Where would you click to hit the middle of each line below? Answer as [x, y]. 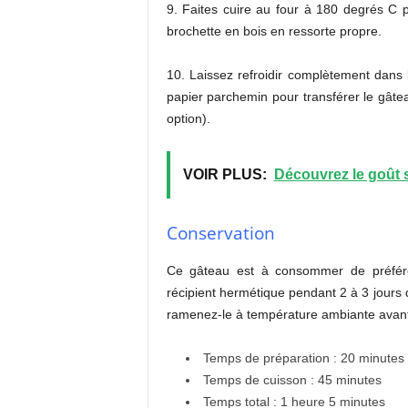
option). [188, 118]
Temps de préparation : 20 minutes [303, 358]
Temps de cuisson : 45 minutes [292, 380]
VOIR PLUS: [224, 174]
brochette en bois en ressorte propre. [274, 31]
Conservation [220, 233]
